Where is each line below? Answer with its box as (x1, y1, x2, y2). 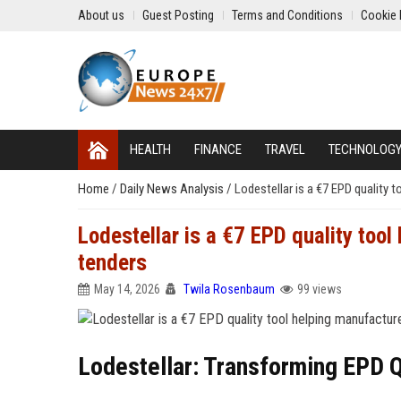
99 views (297, 282, 342, 296)
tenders (78, 250, 147, 276)
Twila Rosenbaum (183, 282, 275, 296)
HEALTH (130, 141, 171, 158)
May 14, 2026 (94, 282, 160, 296)
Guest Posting (142, 8, 214, 22)
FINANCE (194, 141, 242, 158)
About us (78, 8, 124, 22)
